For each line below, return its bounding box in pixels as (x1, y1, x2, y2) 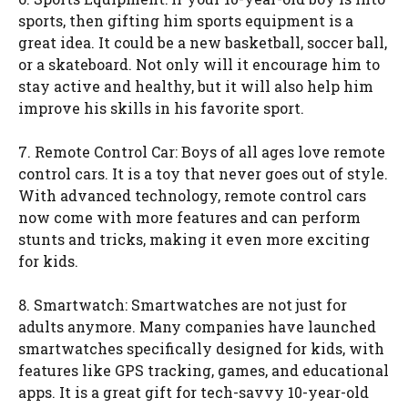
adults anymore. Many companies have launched (18, 316, 376, 336)
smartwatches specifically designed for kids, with (18, 338, 384, 358)
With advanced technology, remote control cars (18, 185, 366, 205)
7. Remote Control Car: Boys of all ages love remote (18, 141, 385, 161)
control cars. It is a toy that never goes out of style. (18, 163, 388, 183)
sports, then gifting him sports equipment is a (18, 10, 353, 30)
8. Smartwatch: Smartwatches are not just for (18, 294, 347, 314)
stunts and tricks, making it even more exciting (18, 229, 370, 249)
